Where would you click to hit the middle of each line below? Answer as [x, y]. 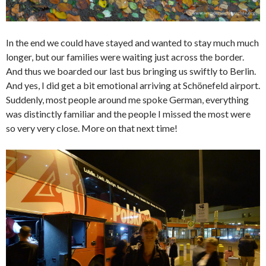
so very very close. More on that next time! [92, 128]
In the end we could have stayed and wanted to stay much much [132, 42]
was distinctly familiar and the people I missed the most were [128, 113]
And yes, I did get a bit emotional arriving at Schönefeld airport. [133, 85]
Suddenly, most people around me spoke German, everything [127, 99]
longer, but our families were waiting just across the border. [125, 56]
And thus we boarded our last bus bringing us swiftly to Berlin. [131, 71]
